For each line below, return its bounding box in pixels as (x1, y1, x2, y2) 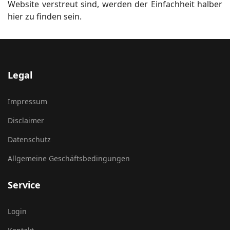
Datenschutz (8, 134, 51, 144)
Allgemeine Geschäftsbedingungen (8, 153, 130, 163)
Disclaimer (8, 115, 44, 125)
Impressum (8, 96, 47, 106)
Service (8, 178, 41, 191)
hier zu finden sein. (8, 10, 82, 22)
